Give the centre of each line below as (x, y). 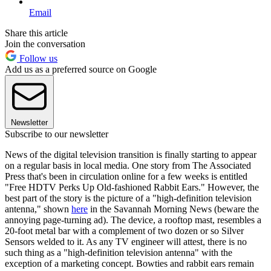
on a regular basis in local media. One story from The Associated (128, 165)
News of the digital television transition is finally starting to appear (131, 154)
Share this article (36, 33)
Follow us (37, 58)
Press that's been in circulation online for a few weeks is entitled (126, 176)
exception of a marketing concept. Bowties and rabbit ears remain (129, 263)
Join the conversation (45, 44)
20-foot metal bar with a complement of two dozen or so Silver (124, 230)
